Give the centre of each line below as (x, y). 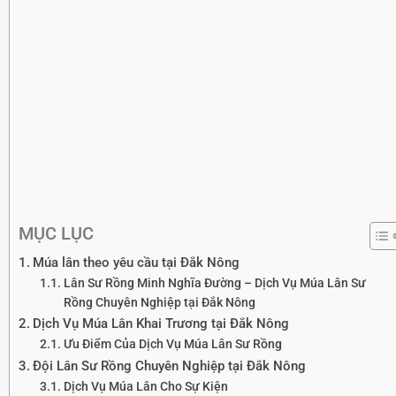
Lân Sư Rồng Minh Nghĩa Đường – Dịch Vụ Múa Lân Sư (214, 283)
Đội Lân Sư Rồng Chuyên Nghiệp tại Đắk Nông (170, 366)
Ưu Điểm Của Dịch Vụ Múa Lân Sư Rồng (172, 344)
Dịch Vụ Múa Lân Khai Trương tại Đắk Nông (161, 324)
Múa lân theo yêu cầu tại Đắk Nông (137, 263)
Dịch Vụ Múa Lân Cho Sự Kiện (145, 387)
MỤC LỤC (56, 234)
